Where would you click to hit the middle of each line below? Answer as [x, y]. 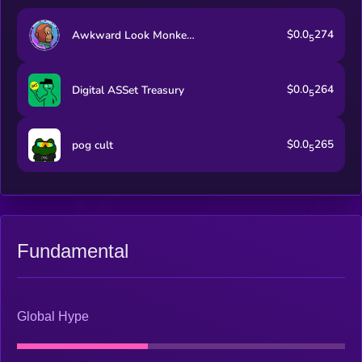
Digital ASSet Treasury [128, 90]
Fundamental [73, 250]
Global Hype [53, 317]
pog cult [92, 145]
